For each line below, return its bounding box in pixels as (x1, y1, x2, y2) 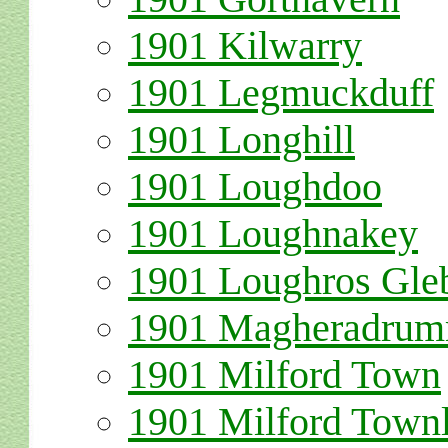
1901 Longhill (128, 117, 355, 162)
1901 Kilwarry (128, 23, 362, 68)
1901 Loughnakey (128, 211, 418, 256)
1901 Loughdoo (128, 164, 382, 209)
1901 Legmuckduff (128, 70, 434, 115)
